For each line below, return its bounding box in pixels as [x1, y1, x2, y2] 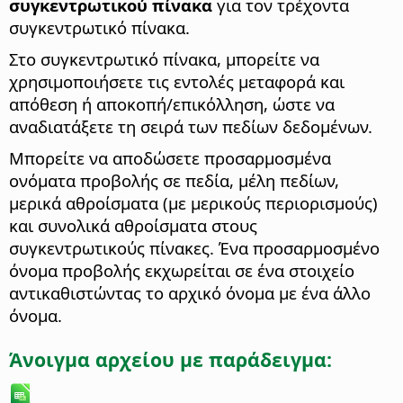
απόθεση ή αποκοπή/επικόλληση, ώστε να [9, 93, 335, 116]
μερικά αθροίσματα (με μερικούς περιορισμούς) [9, 192, 378, 215]
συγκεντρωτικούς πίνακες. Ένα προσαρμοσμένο [9, 237, 380, 260]
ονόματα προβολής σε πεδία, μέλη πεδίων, [9, 169, 339, 193]
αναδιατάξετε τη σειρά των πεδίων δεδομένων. [9, 115, 372, 139]
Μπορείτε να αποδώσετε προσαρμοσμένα [9, 147, 331, 170]
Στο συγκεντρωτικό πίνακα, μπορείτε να [9, 48, 319, 71]
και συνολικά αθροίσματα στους [9, 214, 257, 237]
